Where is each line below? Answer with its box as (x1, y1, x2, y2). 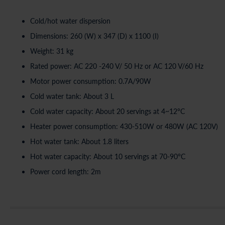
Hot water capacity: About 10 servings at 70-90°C (30, 152, 185, 161)
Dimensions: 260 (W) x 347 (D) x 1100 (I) (30, 32, 159, 40)
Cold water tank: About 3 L (30, 92, 114, 100)
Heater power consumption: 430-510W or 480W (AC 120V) (30, 122, 218, 131)
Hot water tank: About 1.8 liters (30, 137, 129, 146)
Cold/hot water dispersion (30, 17, 110, 25)
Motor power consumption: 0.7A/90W (30, 77, 151, 85)
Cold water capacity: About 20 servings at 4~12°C (30, 107, 185, 116)
